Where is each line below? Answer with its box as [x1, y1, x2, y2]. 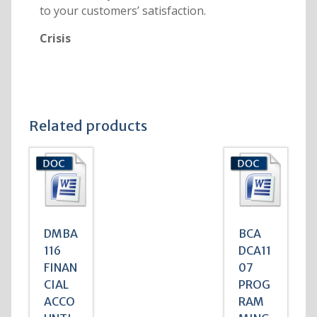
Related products [28, 117, 147, 135]
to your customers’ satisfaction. [39, 3, 206, 19]
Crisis [39, 30, 71, 47]
